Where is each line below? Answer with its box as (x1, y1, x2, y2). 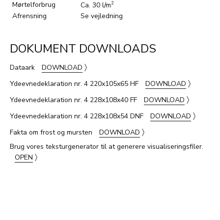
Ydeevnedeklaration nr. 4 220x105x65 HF (10, 79, 140, 88)
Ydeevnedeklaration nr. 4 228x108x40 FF (10, 95, 139, 105)
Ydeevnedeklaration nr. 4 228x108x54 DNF (10, 111, 145, 121)
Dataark (10, 62, 37, 72)
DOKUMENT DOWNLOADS (10, 40, 156, 56)
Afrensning (12, 11, 47, 21)
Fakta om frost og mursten (10, 127, 94, 137)
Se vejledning (81, 11, 123, 21)
